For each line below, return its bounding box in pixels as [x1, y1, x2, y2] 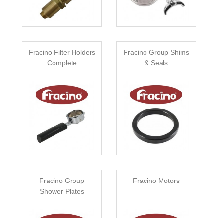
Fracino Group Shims [123, 48, 189, 56]
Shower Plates [39, 187, 84, 196]
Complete [47, 59, 77, 67]
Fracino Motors [133, 177, 180, 185]
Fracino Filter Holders [28, 48, 95, 56]
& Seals [145, 59, 168, 67]
